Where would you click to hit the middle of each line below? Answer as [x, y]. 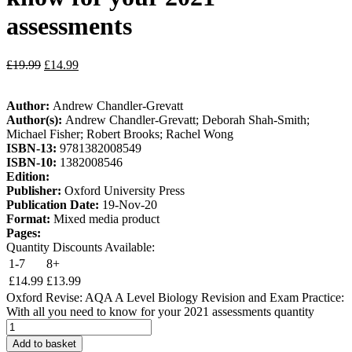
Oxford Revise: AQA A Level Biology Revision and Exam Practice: [175, 297]
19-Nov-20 [130, 204]
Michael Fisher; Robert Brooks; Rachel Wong [120, 134]
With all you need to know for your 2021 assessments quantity [160, 311]
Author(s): [36, 119]
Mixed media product [106, 218]
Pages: [24, 233]
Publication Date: [54, 204]
